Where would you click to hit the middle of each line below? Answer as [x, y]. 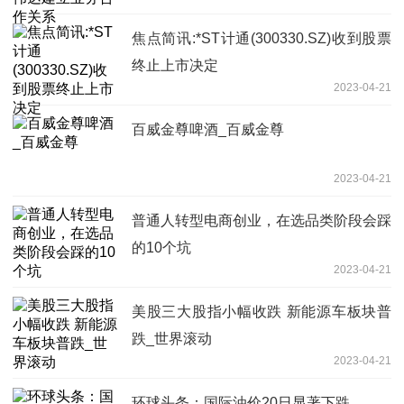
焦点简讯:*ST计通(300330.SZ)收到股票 [262, 38]
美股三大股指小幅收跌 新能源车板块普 [262, 311]
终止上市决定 [175, 65]
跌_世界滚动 [172, 338]
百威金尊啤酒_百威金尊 [208, 129]
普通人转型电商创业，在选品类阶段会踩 [262, 220]
